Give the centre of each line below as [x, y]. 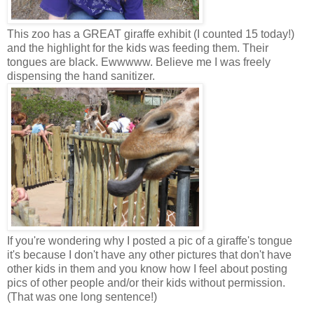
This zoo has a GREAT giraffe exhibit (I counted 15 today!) [151, 34]
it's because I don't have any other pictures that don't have [149, 254]
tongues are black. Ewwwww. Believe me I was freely [139, 62]
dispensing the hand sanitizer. [82, 76]
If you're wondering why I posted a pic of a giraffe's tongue [150, 240]
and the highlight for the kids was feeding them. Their [138, 48]
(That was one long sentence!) [82, 296]
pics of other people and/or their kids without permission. [146, 282]
